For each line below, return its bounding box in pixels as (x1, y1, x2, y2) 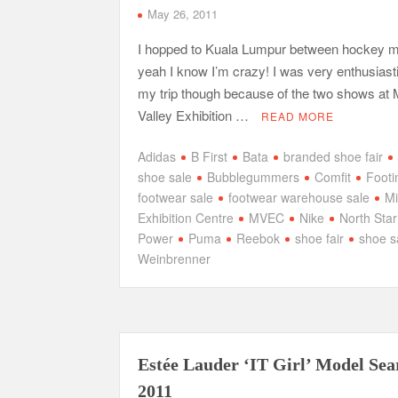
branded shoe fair (283, 147, 384, 165)
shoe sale (138, 167, 193, 186)
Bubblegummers (207, 167, 300, 186)
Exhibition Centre (138, 208, 235, 227)
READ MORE (261, 108, 335, 123)
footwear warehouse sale (228, 187, 370, 206)
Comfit (314, 167, 352, 186)
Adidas (138, 147, 177, 165)
